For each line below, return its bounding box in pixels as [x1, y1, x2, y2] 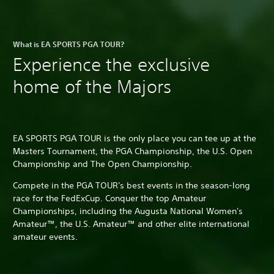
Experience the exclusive [13, 53, 210, 75]
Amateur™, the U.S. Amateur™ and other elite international [13, 218, 250, 229]
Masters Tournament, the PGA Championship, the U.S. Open [13, 145, 252, 157]
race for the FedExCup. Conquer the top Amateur [13, 192, 206, 204]
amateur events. [13, 231, 78, 242]
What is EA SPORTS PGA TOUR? [13, 39, 124, 49]
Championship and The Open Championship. [13, 158, 192, 169]
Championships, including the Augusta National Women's [13, 205, 243, 217]
